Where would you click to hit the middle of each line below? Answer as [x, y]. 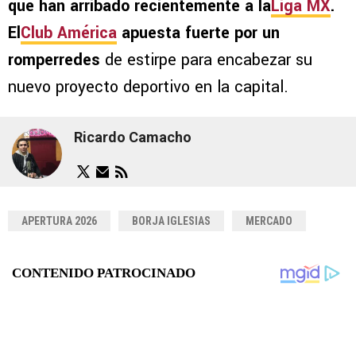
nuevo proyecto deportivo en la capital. [148, 87]
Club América [69, 33]
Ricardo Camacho [133, 137]
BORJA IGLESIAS [171, 221]
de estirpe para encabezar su [206, 60]
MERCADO [269, 221]
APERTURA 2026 [59, 221]
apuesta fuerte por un [198, 33]
